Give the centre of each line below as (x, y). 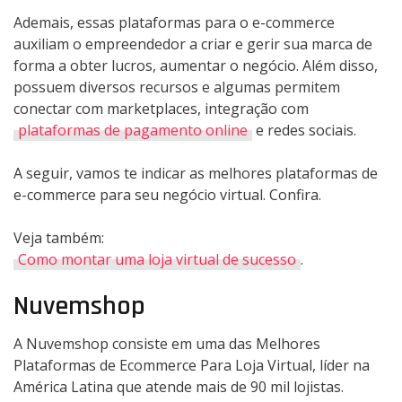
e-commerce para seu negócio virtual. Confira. (167, 194)
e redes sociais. (304, 130)
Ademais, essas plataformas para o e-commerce (174, 22)
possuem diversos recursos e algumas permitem (177, 87)
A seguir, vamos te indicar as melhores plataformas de (196, 173)
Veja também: (59, 237)
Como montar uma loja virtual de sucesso (157, 259)
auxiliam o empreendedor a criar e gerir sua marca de (193, 44)
